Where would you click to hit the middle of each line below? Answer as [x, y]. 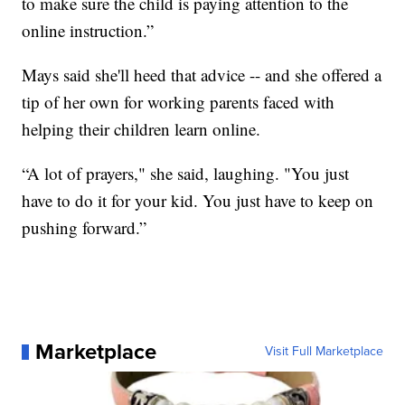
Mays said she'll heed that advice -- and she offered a [202, 75]
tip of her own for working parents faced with [179, 102]
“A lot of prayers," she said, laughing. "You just [186, 174]
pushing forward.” [85, 228]
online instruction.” [88, 31]
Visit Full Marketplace [324, 352]
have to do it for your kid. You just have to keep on [198, 201]
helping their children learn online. [141, 129]
